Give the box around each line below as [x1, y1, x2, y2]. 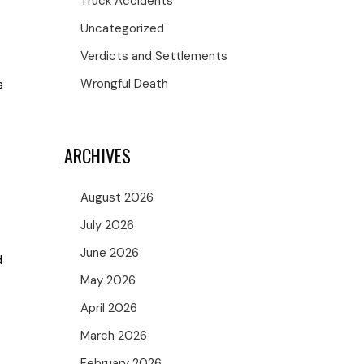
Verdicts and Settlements [80, 48, 228, 64]
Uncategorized [80, 20, 165, 37]
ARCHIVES [64, 142, 132, 168]
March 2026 [80, 327, 148, 344]
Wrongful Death [80, 76, 169, 92]
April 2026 [80, 300, 138, 316]
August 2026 [80, 189, 154, 206]
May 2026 [80, 272, 136, 288]
